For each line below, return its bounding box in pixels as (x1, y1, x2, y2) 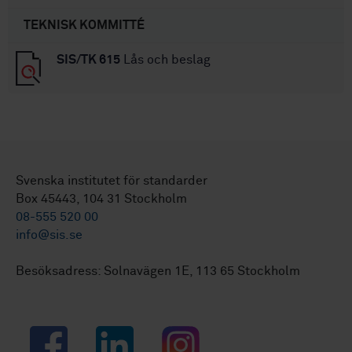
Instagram (161, 328, 220, 341)
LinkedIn (95, 328, 145, 341)
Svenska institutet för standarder (16, 174, 207, 188)
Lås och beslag (120, 53, 211, 66)
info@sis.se (16, 229, 82, 242)
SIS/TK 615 (57, 53, 120, 66)
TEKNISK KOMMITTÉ (24, 18, 145, 31)
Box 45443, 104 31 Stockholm (16, 192, 187, 206)
